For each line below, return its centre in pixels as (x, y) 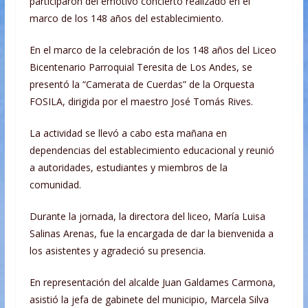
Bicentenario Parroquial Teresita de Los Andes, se (141, 67)
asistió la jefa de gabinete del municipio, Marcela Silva (149, 300)
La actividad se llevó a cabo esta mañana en (128, 133)
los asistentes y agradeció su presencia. (117, 251)
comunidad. (55, 185)
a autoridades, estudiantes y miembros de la (128, 168)
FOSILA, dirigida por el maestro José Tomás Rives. (141, 102)
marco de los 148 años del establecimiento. (126, 19)
